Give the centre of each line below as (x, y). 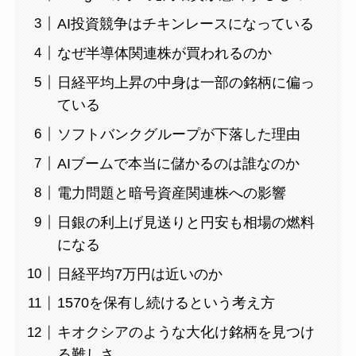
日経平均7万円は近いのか (139, 274)
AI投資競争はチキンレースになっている (185, 23)
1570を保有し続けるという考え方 (166, 303)
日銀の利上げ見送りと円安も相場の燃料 (186, 222)
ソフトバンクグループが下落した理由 (178, 134)
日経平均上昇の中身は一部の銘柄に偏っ (186, 82)
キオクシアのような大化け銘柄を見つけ (186, 333)
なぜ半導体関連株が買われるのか (164, 53)
